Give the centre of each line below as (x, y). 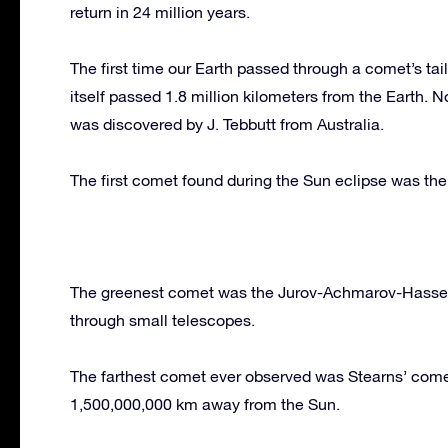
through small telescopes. (162, 319)
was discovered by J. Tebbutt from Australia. (227, 123)
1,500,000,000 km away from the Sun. (205, 403)
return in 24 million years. (160, 11)
